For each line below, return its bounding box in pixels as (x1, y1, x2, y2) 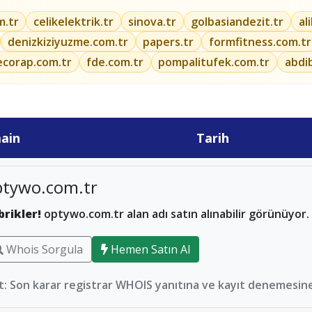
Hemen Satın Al (108, 241, 190, 257)
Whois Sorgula (3, 241, 83, 257)
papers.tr (143, 33, 194, 49)
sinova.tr (128, 13, 177, 29)
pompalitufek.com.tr (158, 54, 270, 70)
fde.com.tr (86, 54, 144, 70)
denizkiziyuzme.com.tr (8, 33, 129, 49)
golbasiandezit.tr (191, 13, 284, 29)
